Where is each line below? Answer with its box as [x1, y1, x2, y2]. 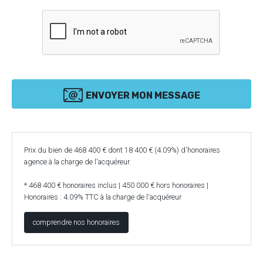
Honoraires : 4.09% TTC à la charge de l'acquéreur [24, 193, 181, 202]
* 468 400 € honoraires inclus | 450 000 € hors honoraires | [24, 181, 208, 190]
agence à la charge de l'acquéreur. [24, 157, 131, 167]
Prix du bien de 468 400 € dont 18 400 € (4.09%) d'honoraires [24, 146, 220, 155]
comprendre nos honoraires [33, 218, 120, 227]
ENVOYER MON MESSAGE [85, 89, 200, 101]
